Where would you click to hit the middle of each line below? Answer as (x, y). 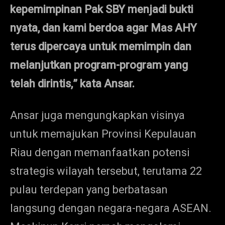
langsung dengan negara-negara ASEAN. (111, 208)
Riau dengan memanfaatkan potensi (100, 152)
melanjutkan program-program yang (99, 65)
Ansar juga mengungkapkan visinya (97, 115)
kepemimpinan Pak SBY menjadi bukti (102, 9)
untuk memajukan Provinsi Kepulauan (103, 134)
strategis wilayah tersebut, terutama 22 (106, 171)
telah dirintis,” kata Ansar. (72, 84)
